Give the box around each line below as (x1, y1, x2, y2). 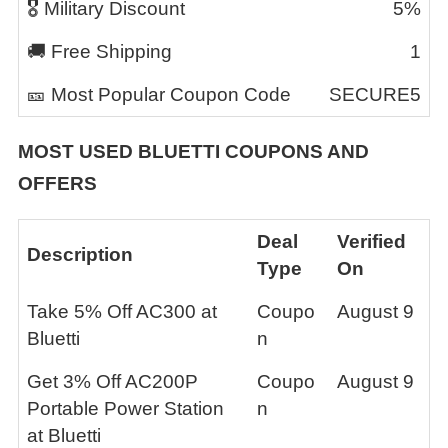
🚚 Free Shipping (27, 41, 172, 62)
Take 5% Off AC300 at (27, 301, 217, 322)
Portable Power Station (27, 398, 224, 419)
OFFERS (18, 173, 97, 194)
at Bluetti (27, 425, 101, 446)
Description (27, 244, 133, 265)
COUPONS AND (220, 141, 369, 162)
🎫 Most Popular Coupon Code (27, 84, 291, 105)
